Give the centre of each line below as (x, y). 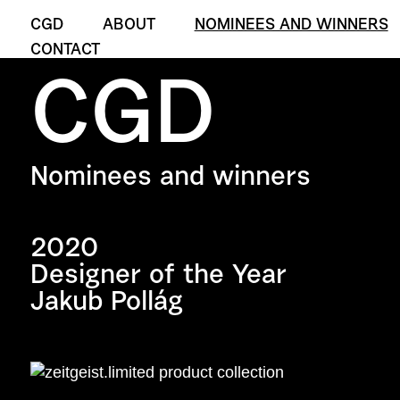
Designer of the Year (158, 277)
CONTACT (65, 51)
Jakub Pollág (106, 304)
